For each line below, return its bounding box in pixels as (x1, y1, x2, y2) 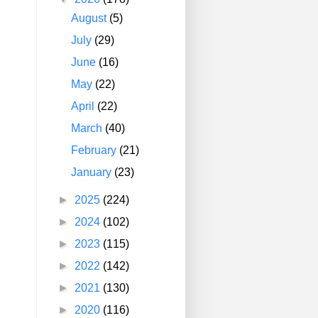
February (71, 144, 120, 156)
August (71, 12, 110, 24)
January (71, 166, 115, 178)
